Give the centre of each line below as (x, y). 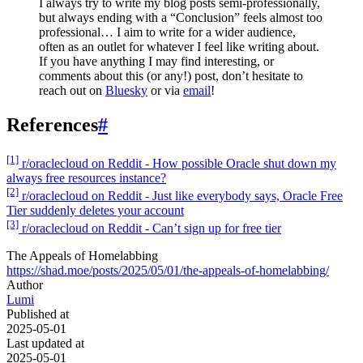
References (52, 125)
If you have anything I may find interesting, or (156, 62)
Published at (38, 314)
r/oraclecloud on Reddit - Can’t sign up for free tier (150, 228)
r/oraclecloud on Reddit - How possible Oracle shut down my (177, 163)
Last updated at (45, 344)
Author (25, 285)
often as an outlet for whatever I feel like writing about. (179, 47)
